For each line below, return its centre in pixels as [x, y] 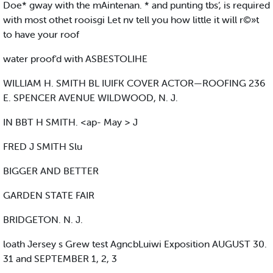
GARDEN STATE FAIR [49, 195]
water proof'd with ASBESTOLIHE [75, 59]
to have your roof [41, 34]
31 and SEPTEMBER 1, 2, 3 [60, 259]
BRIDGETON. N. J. [43, 220]
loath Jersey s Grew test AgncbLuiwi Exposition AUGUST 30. [135, 244]
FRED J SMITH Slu [43, 147]
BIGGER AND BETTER [51, 171]
